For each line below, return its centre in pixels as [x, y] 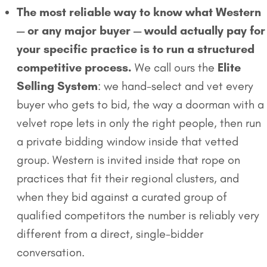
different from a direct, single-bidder [110, 234]
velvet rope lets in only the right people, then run [139, 123]
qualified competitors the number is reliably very [138, 215]
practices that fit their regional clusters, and [128, 178]
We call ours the [175, 68]
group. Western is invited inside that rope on [128, 160]
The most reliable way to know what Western [139, 12]
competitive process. [74, 68]
